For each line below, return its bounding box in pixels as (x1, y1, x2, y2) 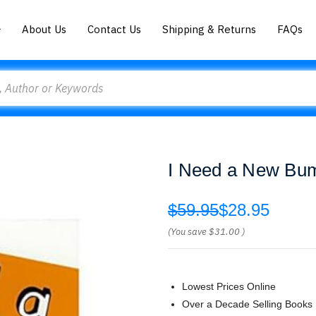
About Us (22, 22, 67, 36)
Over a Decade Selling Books (182, 298, 312, 310)
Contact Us (87, 22, 142, 36)
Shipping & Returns (162, 22, 257, 36)
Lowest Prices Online (182, 281, 276, 292)
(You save (168, 226, 207, 238)
